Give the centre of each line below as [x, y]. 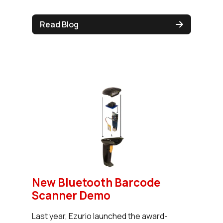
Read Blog [59, 25]
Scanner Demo [71, 196]
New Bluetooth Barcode [96, 183]
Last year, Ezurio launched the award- [100, 216]
